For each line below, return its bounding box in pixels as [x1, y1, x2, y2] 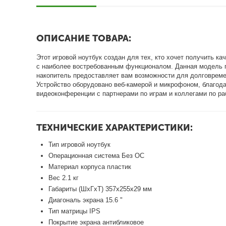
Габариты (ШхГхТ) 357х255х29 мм [48, 185, 152, 193]
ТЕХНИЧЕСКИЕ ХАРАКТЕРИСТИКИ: [36, 122, 193, 133]
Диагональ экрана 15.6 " [48, 196, 123, 204]
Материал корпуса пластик [48, 162, 132, 171]
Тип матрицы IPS [48, 207, 101, 215]
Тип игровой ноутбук [48, 140, 111, 148]
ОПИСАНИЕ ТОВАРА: [36, 33, 131, 44]
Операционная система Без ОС [48, 151, 145, 159]
